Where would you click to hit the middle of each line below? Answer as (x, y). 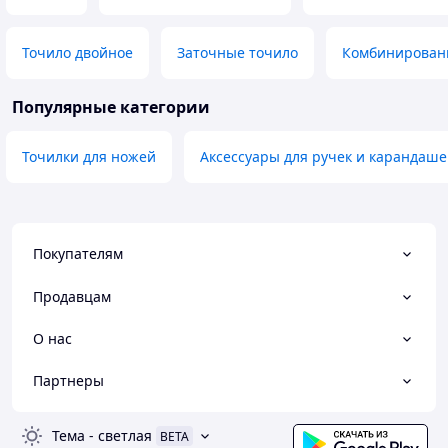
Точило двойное (77, 53)
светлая (125, 436)
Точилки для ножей (89, 157)
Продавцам (72, 296)
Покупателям (78, 254)
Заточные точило (237, 53)
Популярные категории (111, 107)
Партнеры (68, 381)
